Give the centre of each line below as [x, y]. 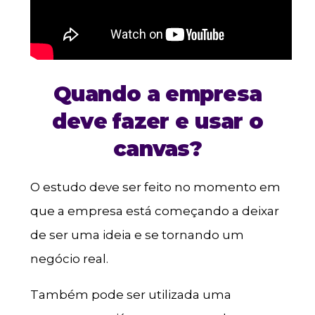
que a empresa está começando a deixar [154, 211]
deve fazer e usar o [157, 122]
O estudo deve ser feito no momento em [155, 187]
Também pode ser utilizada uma [130, 295]
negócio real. [69, 259]
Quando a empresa [157, 94]
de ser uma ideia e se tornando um [137, 235]
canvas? [157, 149]
